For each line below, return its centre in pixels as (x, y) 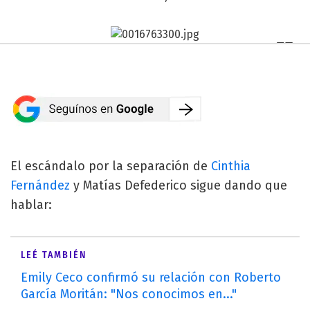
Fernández (40, 185)
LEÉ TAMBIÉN (54, 255)
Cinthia (231, 166)
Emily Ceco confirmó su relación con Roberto (151, 277)
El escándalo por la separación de (111, 166)
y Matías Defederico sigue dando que (179, 185)
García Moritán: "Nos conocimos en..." (129, 294)
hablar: (31, 204)
